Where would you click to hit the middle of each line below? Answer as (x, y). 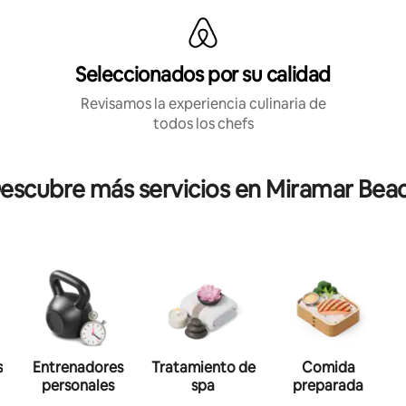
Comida (328, 367)
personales (78, 385)
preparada (328, 385)
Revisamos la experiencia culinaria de (203, 103)
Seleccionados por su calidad (203, 74)
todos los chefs (203, 123)
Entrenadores (78, 367)
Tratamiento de (203, 367)
